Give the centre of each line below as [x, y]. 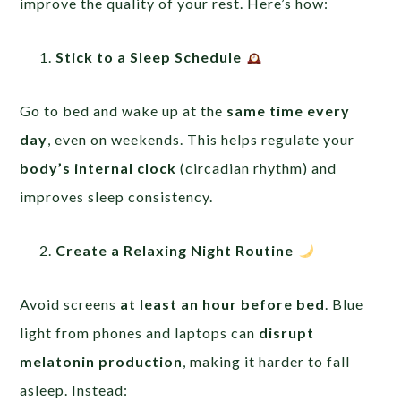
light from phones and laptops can [140, 333]
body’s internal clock [98, 168]
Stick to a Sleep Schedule [151, 57]
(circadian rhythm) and [257, 168]
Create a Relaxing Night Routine [177, 250]
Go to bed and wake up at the [124, 111]
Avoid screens [70, 304]
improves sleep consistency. [117, 196]
